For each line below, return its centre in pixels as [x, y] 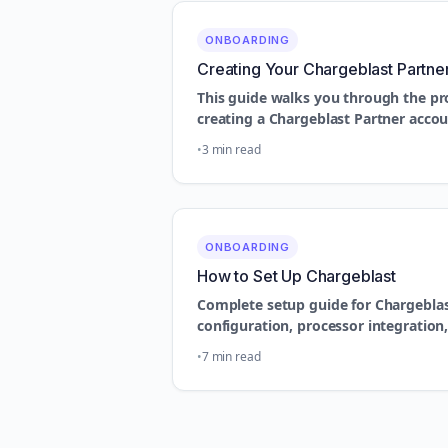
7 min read [231, 356]
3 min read [231, 149]
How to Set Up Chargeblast [296, 276]
